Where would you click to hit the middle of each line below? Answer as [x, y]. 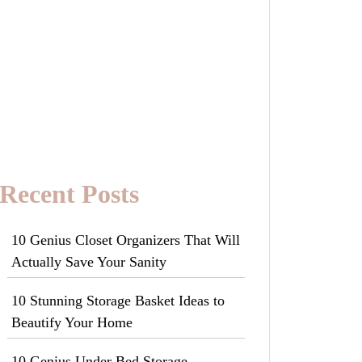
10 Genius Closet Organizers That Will [126, 240]
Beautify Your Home [72, 322]
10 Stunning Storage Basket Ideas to [118, 300]
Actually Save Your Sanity [89, 261]
